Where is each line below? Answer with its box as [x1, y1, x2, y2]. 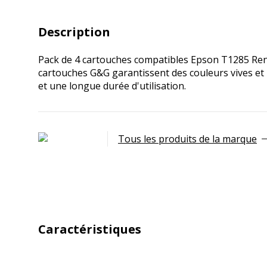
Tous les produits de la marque [118, 132, 257, 145]
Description [38, 24, 110, 40]
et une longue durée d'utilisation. [38, 79, 186, 92]
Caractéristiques [38, 221, 141, 237]
